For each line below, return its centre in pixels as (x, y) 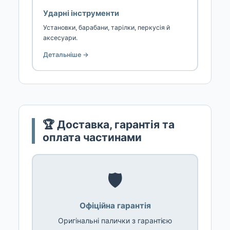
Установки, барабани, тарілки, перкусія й (107, 27)
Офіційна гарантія (115, 205)
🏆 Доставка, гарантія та (109, 124)
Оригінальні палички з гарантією (115, 220)
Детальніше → (66, 54)
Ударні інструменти (81, 13)
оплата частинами (92, 137)
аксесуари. (60, 37)
